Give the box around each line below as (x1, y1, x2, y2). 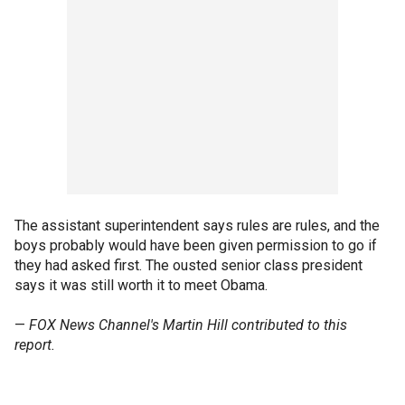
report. (14, 336, 55, 353)
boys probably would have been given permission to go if (14, 237, 377, 254)
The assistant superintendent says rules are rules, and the (14, 217, 380, 234)
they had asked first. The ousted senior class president (14, 257, 363, 274)
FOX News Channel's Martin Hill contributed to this (29, 316, 347, 334)
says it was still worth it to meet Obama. (14, 277, 268, 294)
